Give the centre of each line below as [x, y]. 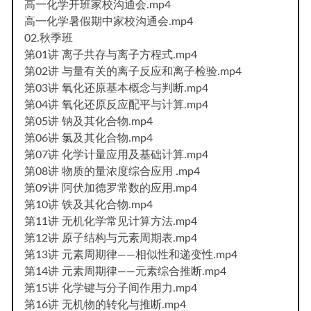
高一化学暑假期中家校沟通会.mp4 [109, 21]
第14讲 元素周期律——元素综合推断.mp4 [125, 271]
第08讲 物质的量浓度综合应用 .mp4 [112, 171]
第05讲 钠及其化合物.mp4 [89, 121]
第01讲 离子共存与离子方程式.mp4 [111, 54]
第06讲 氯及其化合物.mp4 [89, 138]
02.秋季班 [49, 38]
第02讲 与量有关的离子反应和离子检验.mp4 [133, 71]
